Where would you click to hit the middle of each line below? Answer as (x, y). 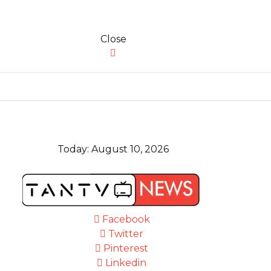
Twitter (126, 234)
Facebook (126, 219)
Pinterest (126, 248)
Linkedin (126, 263)
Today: (74, 149)
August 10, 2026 (130, 149)
